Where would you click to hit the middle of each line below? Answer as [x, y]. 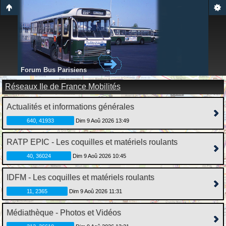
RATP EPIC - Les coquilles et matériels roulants [92, 142]
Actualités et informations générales [70, 107]
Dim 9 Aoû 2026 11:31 [95, 191]
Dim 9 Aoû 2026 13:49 [102, 121]
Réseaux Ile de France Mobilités [63, 87]
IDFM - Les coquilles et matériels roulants [80, 177]
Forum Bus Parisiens [54, 70]
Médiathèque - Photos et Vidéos [64, 213]
